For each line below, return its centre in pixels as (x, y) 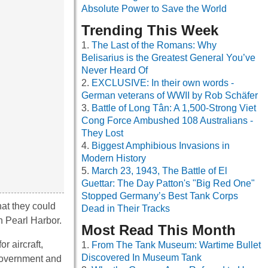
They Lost (102, 133)
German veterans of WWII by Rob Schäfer (170, 96)
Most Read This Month (159, 230)
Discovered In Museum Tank (141, 258)
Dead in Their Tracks (126, 209)
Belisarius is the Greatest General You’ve (168, 58)
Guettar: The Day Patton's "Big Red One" (168, 184)
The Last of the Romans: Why (154, 45)
